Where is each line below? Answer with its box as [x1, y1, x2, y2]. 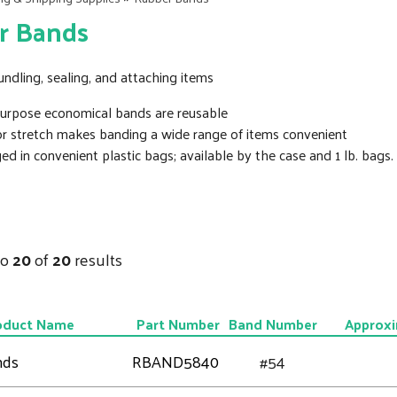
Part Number [136, 311, 220, 337]
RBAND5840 [131, 346, 219, 376]
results [70, 245, 122, 274]
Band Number [228, 311, 317, 337]
